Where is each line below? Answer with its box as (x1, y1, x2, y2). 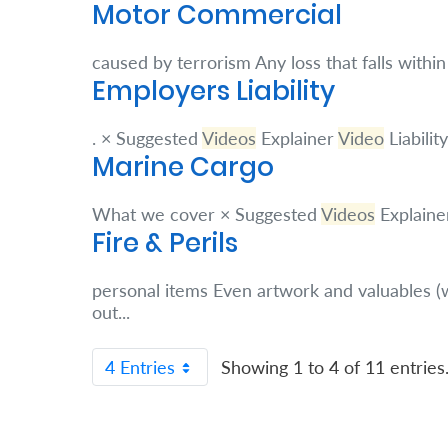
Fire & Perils (92, 225, 238, 261)
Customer (20, 420, 112, 445)
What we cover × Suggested (92, 203, 321, 225)
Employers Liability (92, 73, 335, 109)
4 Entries (105, 356, 175, 378)
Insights (20, 261, 87, 284)
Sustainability (36, 199, 131, 219)
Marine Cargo (92, 149, 274, 185)
